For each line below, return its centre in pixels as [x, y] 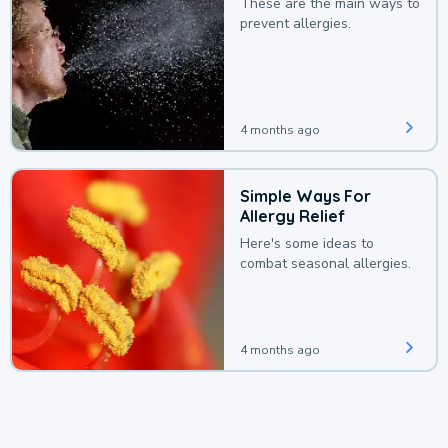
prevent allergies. [295, 24]
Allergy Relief [292, 216]
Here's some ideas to [307, 244]
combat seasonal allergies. [325, 264]
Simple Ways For [305, 196]
